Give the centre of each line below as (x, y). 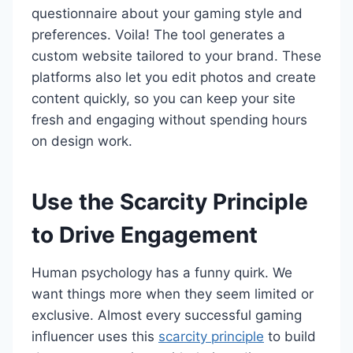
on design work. (82, 141)
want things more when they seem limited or (173, 294)
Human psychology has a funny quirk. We (162, 273)
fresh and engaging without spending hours (169, 120)
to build (290, 336)
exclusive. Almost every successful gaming (167, 315)
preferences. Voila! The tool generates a (158, 35)
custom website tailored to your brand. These (176, 56)
